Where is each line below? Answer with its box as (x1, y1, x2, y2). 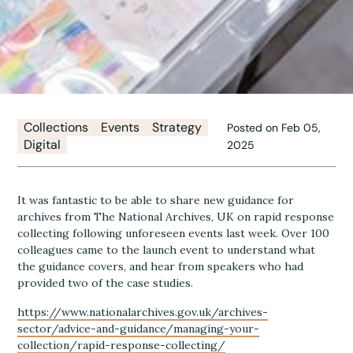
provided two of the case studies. (17, 276, 194, 290)
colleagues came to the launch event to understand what (17, 243, 316, 257)
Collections (24, 119, 89, 136)
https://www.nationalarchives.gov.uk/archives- (17, 305, 269, 319)
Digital (24, 136, 61, 153)
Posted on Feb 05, (227, 121, 321, 135)
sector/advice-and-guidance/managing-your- (17, 321, 260, 336)
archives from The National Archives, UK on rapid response (17, 210, 335, 224)
